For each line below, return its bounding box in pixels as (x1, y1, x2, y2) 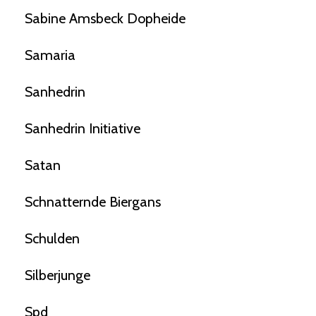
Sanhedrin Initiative (25, 120, 140, 138)
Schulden (25, 230, 80, 248)
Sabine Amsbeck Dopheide (25, 10, 186, 28)
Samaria (25, 47, 75, 64)
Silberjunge (25, 267, 90, 284)
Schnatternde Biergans (25, 193, 161, 211)
